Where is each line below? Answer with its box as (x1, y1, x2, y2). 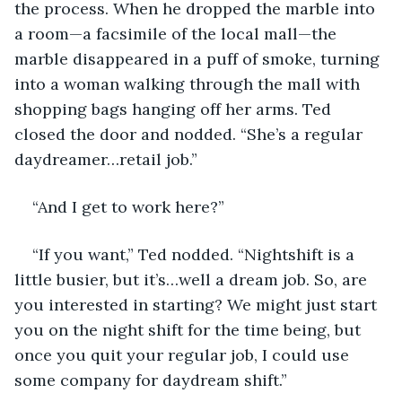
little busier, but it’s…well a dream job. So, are (14, 268, 371, 290)
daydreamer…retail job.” (14, 148, 197, 170)
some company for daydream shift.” (14, 369, 292, 390)
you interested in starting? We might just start (14, 293, 381, 315)
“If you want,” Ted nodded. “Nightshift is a (32, 243, 359, 265)
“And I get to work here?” (32, 196, 229, 217)
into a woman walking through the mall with (14, 73, 364, 94)
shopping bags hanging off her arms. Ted (14, 98, 336, 119)
